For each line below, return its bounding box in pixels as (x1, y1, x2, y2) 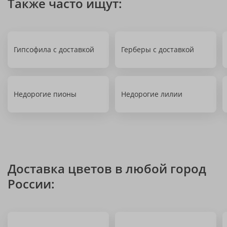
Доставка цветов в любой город (8, 160, 206, 177)
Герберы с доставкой (121, 45, 194, 54)
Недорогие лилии (121, 89, 182, 99)
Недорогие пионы (14, 89, 77, 99)
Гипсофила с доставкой (14, 45, 94, 54)
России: (8, 175, 55, 192)
